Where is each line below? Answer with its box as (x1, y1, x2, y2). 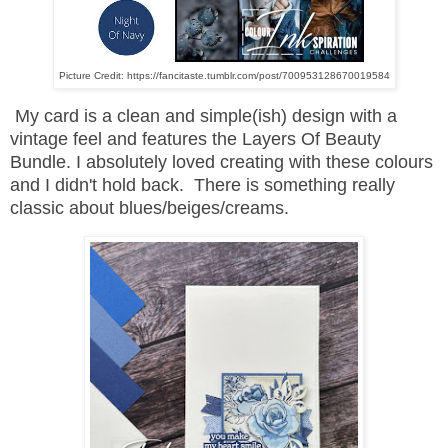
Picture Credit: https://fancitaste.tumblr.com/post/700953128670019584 (58, 70, 390, 82)
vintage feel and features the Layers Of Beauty (10, 128, 381, 149)
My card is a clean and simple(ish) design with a (15, 105, 397, 126)
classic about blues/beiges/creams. (10, 197, 289, 218)
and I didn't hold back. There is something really (10, 174, 395, 195)
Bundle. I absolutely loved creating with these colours (10, 151, 433, 172)
